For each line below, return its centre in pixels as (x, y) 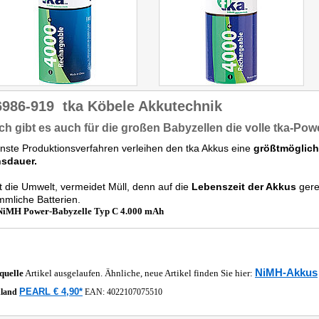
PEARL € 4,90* (51, 292)
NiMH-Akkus (286, 272)
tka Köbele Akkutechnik (142, 106)
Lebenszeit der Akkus (244, 187)
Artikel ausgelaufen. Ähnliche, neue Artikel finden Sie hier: (139, 273)
